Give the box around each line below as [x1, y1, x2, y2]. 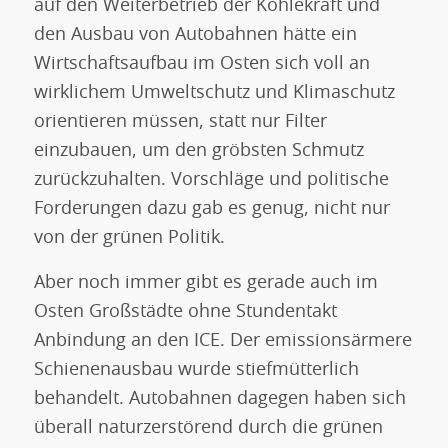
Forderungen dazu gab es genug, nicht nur [33, 200, 390, 219]
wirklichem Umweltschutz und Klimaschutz [33, 84, 395, 103]
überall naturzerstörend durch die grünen [33, 418, 383, 437]
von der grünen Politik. [33, 229, 225, 248]
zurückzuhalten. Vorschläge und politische [33, 171, 389, 190]
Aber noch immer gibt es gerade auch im [33, 273, 378, 292]
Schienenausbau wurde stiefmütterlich [33, 360, 359, 379]
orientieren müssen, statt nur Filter [33, 113, 327, 132]
